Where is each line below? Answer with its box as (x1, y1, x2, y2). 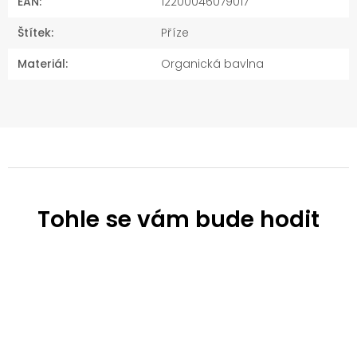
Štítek (18, 25, 51, 41)
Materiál (18, 56, 65, 73)
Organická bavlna (161, 56, 264, 73)
